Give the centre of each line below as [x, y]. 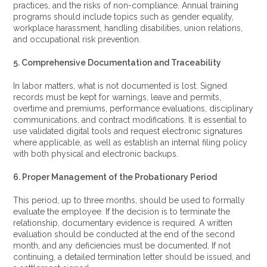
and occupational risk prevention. [77, 39]
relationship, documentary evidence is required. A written [123, 223]
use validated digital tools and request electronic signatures [128, 131]
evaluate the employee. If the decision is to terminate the [122, 212]
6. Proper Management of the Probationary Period [115, 177]
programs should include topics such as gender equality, [124, 17]
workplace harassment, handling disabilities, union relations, [128, 28]
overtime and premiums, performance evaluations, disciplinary [133, 108]
